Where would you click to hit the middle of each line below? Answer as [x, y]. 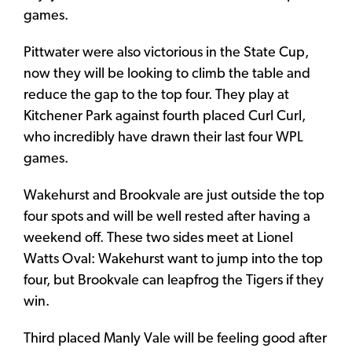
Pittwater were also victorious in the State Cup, [166, 53]
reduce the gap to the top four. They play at [156, 95]
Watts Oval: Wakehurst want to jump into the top [173, 259]
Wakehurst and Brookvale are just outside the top [174, 196]
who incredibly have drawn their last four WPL [163, 137]
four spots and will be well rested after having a [167, 217]
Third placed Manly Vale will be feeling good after [175, 339]
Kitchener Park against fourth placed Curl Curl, [165, 116]
